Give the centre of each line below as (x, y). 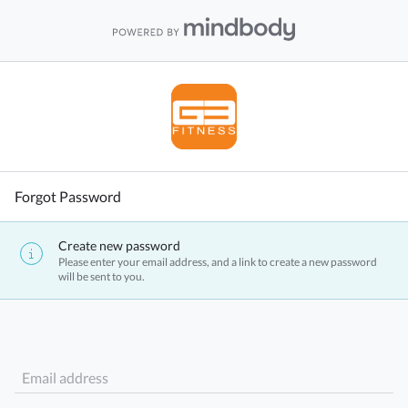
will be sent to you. (102, 276)
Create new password (119, 245)
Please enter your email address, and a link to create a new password (218, 262)
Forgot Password (68, 196)
